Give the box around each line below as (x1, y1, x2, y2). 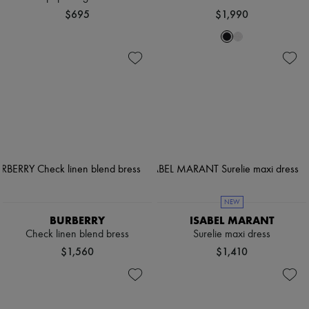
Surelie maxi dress (193, 228, 270, 240)
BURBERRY (50, 213, 105, 227)
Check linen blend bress (26, 228, 129, 240)
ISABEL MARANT (189, 213, 275, 227)
